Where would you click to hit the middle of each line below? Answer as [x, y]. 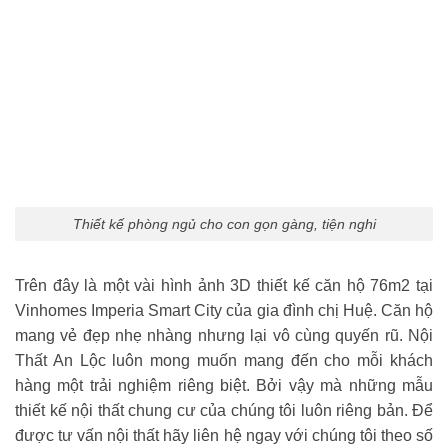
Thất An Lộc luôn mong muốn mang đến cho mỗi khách [224, 361]
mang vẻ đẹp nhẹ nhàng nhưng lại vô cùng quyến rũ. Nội [224, 336]
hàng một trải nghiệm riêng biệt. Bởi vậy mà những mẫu [224, 386]
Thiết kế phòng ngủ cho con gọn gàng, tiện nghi [224, 223]
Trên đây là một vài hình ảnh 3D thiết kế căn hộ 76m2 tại [224, 286]
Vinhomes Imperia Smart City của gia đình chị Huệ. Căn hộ [224, 311]
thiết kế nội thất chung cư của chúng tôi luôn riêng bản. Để [224, 411]
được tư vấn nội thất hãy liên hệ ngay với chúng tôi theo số [224, 436]
